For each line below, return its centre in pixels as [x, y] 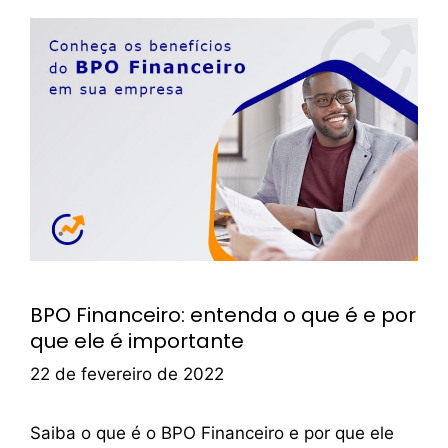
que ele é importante [137, 340]
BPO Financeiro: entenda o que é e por [223, 314]
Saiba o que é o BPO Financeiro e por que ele [212, 433]
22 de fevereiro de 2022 [127, 374]
